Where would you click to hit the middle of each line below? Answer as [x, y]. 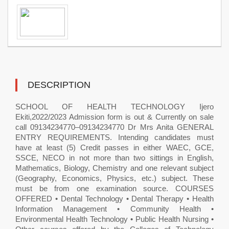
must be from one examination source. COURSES [114, 188]
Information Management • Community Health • [114, 209]
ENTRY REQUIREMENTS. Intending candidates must [114, 137]
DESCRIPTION [59, 85]
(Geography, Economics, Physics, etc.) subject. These [114, 178]
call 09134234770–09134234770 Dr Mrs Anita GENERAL [114, 127]
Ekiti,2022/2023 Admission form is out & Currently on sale [114, 117]
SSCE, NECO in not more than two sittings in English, [114, 158]
